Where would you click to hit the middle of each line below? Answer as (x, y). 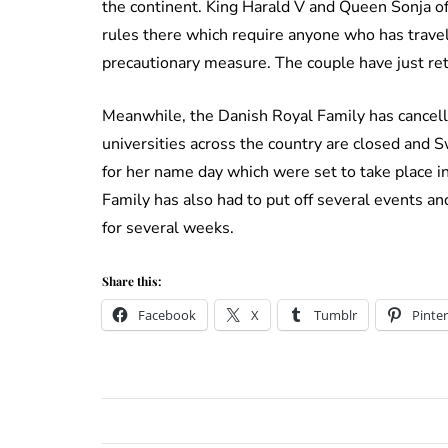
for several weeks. (168, 227)
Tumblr (335, 314)
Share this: (131, 280)
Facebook (167, 314)
